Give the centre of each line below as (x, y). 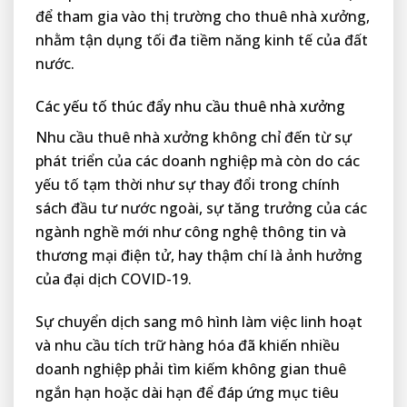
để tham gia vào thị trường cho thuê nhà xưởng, (203, 17)
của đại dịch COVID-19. (114, 278)
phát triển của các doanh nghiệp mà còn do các (198, 160)
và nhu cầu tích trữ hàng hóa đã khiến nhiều (188, 345)
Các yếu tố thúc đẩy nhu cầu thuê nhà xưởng (190, 106)
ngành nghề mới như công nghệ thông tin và (191, 231)
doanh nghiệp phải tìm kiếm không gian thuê (191, 368)
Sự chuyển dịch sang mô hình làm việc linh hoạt (199, 321)
